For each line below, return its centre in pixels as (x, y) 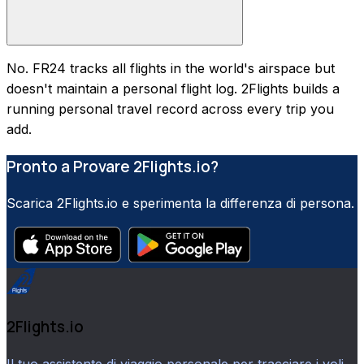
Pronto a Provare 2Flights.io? (113, 166)
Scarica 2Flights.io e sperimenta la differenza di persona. (180, 204)
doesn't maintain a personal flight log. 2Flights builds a (173, 88)
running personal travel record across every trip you (170, 108)
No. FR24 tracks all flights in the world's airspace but (171, 68)
